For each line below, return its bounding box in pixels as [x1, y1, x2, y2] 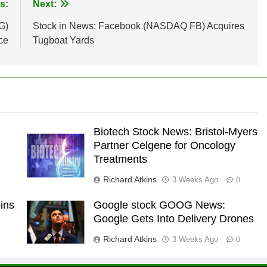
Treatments [93, 153, 147, 165]
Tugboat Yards [32, 35, 94, 45]
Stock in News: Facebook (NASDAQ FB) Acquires [32, 20, 244, 31]
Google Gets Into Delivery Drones [93, 212, 254, 225]
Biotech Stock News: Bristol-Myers [93, 125, 257, 138]
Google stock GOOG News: [93, 198, 225, 211]
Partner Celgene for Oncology [93, 139, 235, 151]
